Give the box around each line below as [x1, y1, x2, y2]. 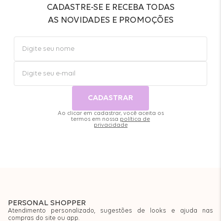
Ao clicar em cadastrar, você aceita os [57, 110, 164, 117]
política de [120, 116, 150, 123]
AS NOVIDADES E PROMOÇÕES [47, 16, 174, 26]
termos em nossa [71, 116, 120, 123]
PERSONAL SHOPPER [8, 199, 86, 208]
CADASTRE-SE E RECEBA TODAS [46, 3, 175, 13]
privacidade [93, 122, 128, 129]
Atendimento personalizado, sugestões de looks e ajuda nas [8, 208, 213, 215]
